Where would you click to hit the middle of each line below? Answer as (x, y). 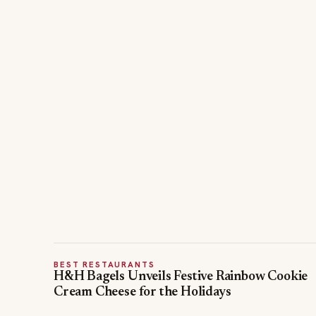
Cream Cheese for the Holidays (142, 292)
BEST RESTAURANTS (104, 264)
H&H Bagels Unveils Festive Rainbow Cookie (181, 277)
